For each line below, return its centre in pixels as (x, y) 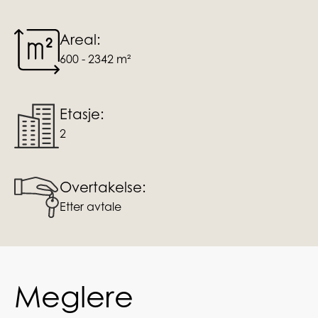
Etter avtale (91, 206)
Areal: (80, 40)
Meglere (74, 296)
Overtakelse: (103, 187)
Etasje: (82, 115)
